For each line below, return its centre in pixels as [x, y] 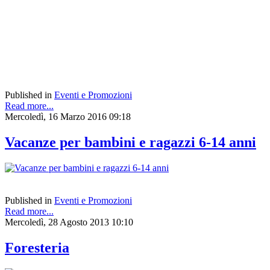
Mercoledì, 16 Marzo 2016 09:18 [68, 117]
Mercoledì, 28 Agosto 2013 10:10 [69, 222]
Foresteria [37, 248]
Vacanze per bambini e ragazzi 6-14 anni [130, 143]
